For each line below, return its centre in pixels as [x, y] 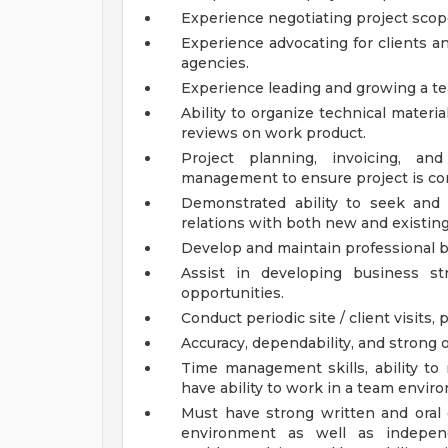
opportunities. [232, 293]
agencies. [215, 63]
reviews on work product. [273, 133]
